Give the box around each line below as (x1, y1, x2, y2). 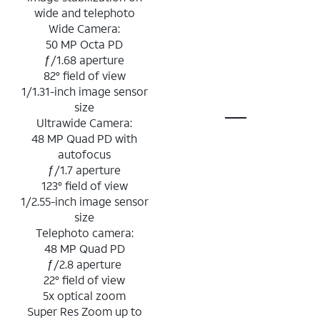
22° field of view (44, 271, 125, 287)
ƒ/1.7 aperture (48, 161, 121, 177)
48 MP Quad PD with (31, 130, 137, 146)
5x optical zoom (43, 287, 126, 303)
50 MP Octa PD (46, 36, 123, 51)
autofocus (58, 146, 111, 161)
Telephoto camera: (35, 224, 134, 240)
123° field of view (41, 177, 128, 193)
